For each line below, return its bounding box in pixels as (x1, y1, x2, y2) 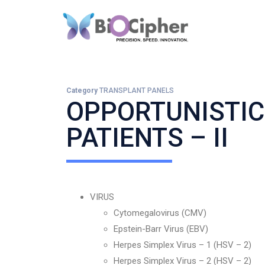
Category (66, 86, 98, 95)
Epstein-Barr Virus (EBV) (114, 224, 208, 234)
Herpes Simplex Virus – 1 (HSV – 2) (114, 240, 251, 250)
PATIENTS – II (66, 122, 228, 153)
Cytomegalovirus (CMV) (114, 208, 206, 218)
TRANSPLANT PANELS (99, 86, 174, 95)
